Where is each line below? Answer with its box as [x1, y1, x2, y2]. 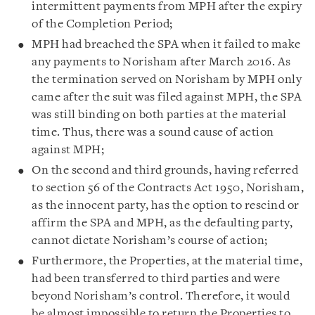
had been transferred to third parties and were [32, 273, 280, 285]
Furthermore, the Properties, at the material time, [32, 255, 302, 267]
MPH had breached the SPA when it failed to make [32, 39, 301, 51]
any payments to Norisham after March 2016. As [32, 56, 291, 68]
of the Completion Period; [32, 18, 173, 30]
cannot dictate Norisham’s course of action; [32, 235, 268, 247]
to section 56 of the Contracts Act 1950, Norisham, [32, 182, 304, 194]
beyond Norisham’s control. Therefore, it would [32, 290, 290, 302]
